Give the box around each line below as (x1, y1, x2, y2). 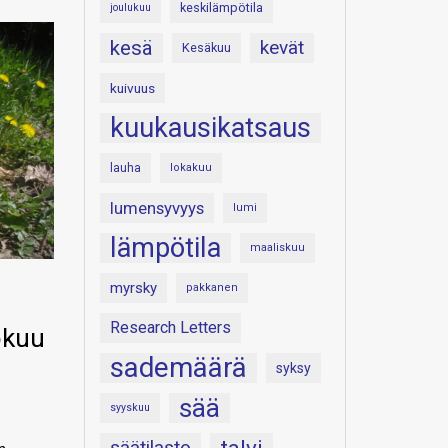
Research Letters (109, 318, 231, 337)
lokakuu (169, 161, 212, 174)
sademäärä (109, 351, 247, 384)
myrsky (109, 279, 157, 297)
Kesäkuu (181, 40, 231, 55)
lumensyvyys (109, 198, 204, 218)
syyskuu (109, 401, 150, 414)
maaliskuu (249, 241, 305, 254)
